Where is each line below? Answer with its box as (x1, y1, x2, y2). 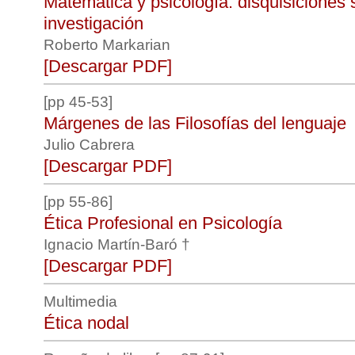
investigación (44, 13, 143, 33)
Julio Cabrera (44, 136, 139, 153)
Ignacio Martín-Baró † (44, 236, 194, 253)
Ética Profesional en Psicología (44, 213, 282, 233)
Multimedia (44, 293, 117, 310)
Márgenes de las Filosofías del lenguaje (44, 113, 346, 133)
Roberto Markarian (44, 36, 174, 53)
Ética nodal (44, 313, 129, 333)
